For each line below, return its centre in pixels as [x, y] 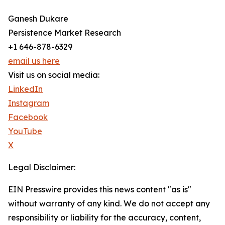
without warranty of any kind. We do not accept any [109, 204]
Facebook [28, 117]
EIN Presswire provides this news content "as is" [100, 190]
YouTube [25, 131]
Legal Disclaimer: [42, 167]
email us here [34, 61]
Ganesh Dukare [38, 19]
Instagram [29, 103]
